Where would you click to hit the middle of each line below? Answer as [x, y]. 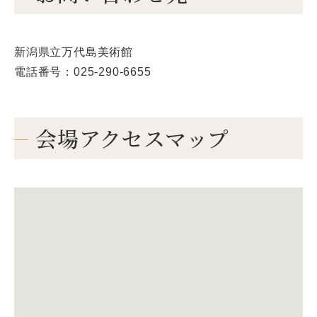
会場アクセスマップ [133, 138]
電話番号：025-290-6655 [83, 72]
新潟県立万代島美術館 [74, 52]
